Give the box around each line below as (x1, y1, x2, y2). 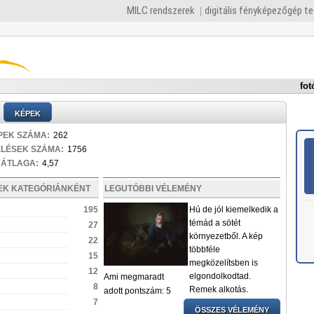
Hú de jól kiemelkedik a (189, 205, 278, 214)
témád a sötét (189, 218, 240, 228)
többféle (189, 245, 220, 254)
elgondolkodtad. (189, 271, 251, 281)
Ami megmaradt (103, 272, 164, 282)
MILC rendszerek (126, 4, 195, 17)
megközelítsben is (189, 258, 258, 268)
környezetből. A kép (189, 231, 263, 241)
